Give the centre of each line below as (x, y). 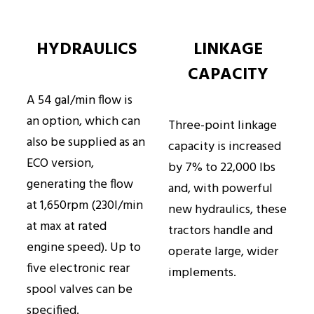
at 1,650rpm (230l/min (85, 206)
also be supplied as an (86, 143)
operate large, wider (223, 252)
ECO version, (60, 164)
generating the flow (80, 185)
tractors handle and (220, 231)
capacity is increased (225, 147)
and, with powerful (220, 189)
